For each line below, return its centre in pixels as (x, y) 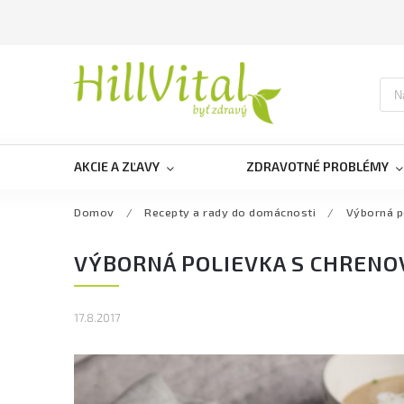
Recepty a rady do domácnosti (230, 212)
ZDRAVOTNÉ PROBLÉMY (317, 166)
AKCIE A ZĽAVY (117, 166)
